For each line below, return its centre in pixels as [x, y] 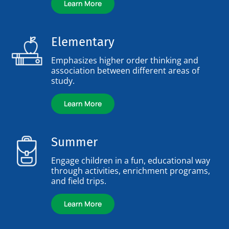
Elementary [83, 42]
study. [63, 81]
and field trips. [79, 181]
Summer [74, 142]
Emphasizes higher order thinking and [125, 60]
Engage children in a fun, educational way [131, 160]
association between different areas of [125, 70]
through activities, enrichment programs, [131, 170]
